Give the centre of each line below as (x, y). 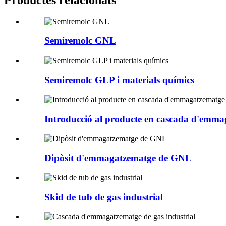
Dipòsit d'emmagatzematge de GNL (118, 158)
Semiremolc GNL (80, 41)
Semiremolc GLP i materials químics (119, 80)
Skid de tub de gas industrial (104, 197)
